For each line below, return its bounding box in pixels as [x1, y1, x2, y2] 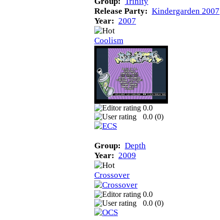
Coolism [94, 35, 123, 45]
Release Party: [94, 6, 148, 16]
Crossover [94, 170, 130, 180]
